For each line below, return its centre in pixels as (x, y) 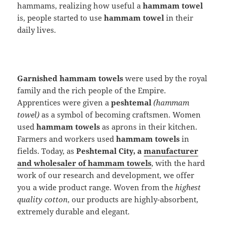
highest (188, 187)
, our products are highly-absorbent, (133, 199)
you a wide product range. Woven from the (96, 187)
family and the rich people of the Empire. (92, 90)
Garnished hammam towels (70, 78)
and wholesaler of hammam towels (84, 163)
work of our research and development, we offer (106, 175)
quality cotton (43, 199)
